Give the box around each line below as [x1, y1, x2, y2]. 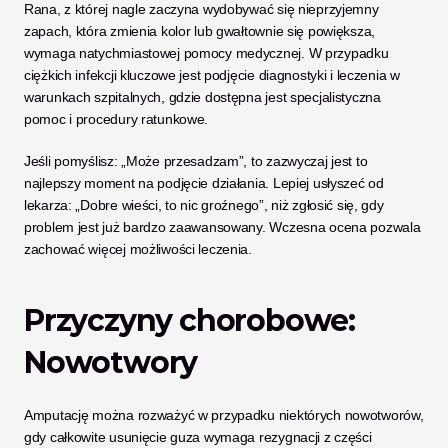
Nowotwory [24, 344, 198, 381]
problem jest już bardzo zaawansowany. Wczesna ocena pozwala [24, 219, 421, 235]
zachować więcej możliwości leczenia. [24, 241, 252, 257]
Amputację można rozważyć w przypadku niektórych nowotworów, [24, 407, 424, 423]
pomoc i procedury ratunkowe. [24, 111, 209, 127]
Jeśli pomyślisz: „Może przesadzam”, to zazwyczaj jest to [24, 153, 368, 169]
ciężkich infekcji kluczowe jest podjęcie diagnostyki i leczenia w [24, 67, 400, 83]
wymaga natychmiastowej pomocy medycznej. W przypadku [24, 45, 389, 61]
